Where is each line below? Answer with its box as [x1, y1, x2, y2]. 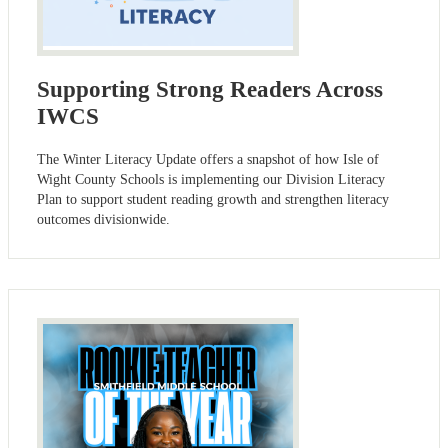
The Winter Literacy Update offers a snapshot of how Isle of [37, 152, 379, 168]
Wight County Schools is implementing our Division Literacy [37, 172, 385, 188]
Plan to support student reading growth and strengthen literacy [37, 192, 389, 208]
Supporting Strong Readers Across [37, 76, 383, 102]
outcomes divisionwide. [37, 212, 170, 228]
